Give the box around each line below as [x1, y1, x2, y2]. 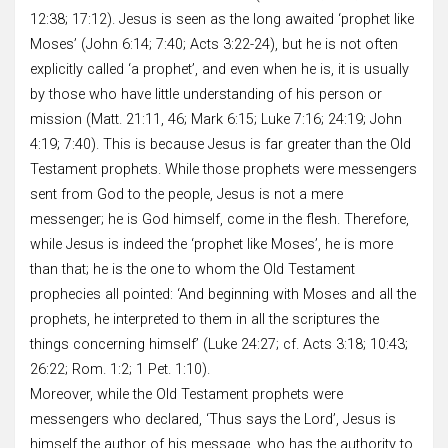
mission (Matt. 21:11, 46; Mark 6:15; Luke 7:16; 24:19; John [30, 110, 402, 128]
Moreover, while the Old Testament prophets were [30, 385, 343, 403]
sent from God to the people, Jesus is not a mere [30, 185, 343, 203]
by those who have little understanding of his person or [30, 85, 382, 103]
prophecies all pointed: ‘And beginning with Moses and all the [30, 285, 416, 303]
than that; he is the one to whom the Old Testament [30, 260, 355, 278]
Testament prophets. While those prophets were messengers [30, 160, 417, 178]
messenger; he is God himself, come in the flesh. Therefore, [30, 210, 409, 228]
